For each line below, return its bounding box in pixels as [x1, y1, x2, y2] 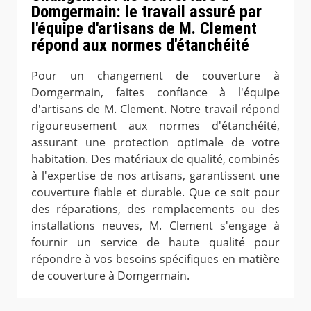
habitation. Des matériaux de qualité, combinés [31, 151, 280, 167]
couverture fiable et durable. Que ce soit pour [31, 185, 280, 201]
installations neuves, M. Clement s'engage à [31, 218, 280, 234]
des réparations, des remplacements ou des [31, 201, 280, 217]
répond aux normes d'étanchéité [31, 35, 249, 56]
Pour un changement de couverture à [31, 68, 280, 84]
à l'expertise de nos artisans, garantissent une [31, 168, 280, 184]
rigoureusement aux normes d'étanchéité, [31, 118, 280, 134]
